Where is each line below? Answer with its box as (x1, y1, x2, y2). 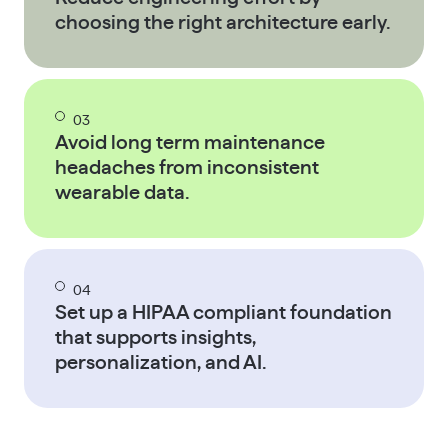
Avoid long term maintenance (55, 132, 326, 153)
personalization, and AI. (55, 353, 267, 374)
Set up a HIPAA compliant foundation (55, 303, 393, 324)
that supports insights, (55, 328, 257, 349)
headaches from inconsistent (55, 157, 320, 178)
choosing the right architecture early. (55, 12, 391, 33)
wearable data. (55, 182, 190, 203)
